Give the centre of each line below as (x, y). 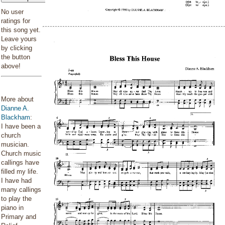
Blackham (16, 117)
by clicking (17, 48)
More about (17, 99)
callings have (20, 162)
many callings (21, 190)
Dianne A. (15, 108)
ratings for (16, 21)
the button (16, 57)
